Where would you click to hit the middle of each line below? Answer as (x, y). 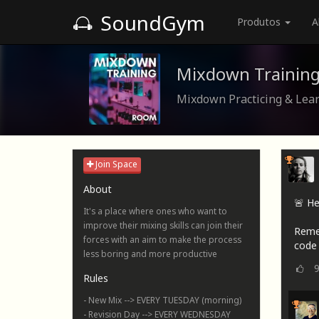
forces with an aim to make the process (162, 240)
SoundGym (150, 23)
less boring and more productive (150, 254)
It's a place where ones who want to (155, 211)
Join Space (115, 164)
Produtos (260, 22)
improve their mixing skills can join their (163, 225)
